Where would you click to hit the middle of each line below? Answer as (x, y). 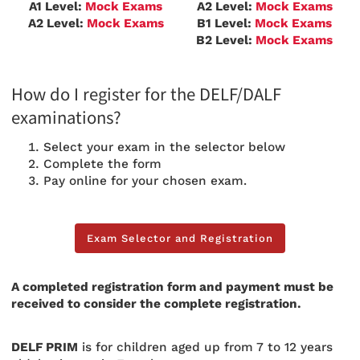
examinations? (66, 118)
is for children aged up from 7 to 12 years (205, 347)
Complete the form (102, 164)
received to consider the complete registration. (156, 304)
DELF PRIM (45, 347)
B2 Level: (226, 40)
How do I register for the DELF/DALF (146, 94)
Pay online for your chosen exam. (145, 181)
